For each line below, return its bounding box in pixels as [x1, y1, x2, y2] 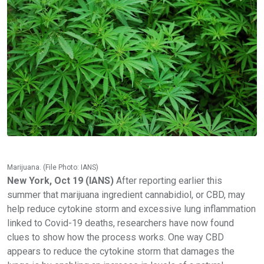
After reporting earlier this [116, 174, 222, 186]
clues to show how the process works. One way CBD [7, 231, 224, 243]
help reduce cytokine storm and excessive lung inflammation [7, 203, 256, 214]
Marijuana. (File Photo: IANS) [7, 163, 98, 171]
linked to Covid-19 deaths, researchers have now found [7, 217, 234, 229]
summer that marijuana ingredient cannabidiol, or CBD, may [7, 189, 245, 200]
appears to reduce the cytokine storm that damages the [7, 245, 235, 257]
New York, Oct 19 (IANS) [7, 174, 116, 186]
